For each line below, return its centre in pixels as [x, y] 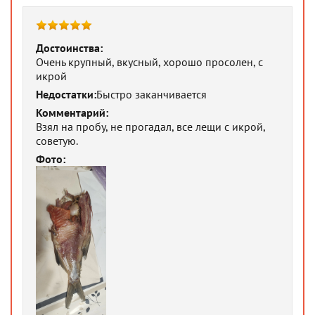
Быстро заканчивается [152, 94]
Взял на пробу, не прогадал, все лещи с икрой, [150, 127]
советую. [57, 141]
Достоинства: [69, 48]
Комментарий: [72, 112]
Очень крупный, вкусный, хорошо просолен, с [149, 62]
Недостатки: [66, 94]
